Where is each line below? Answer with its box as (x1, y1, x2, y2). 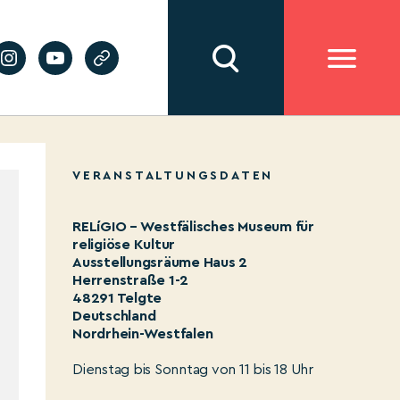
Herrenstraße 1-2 (72, 273, 189, 287)
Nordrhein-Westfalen (72, 327, 213, 341)
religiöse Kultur (72, 237, 176, 252)
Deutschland (72, 309, 156, 323)
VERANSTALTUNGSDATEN (72, 170, 274, 182)
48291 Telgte (72, 291, 162, 305)
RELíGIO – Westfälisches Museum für (72, 220, 314, 234)
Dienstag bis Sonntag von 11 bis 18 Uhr (72, 362, 313, 377)
